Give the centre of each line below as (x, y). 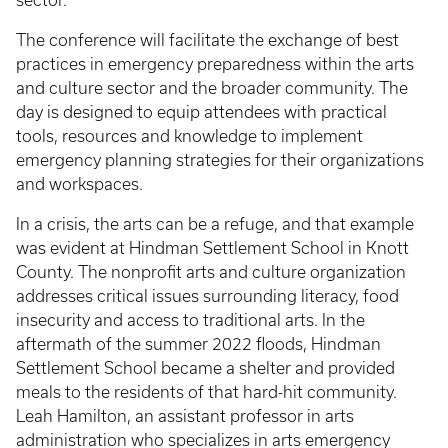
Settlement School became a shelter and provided (205, 367)
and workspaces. (79, 183)
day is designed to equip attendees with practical (201, 111)
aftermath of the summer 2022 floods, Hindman (198, 343)
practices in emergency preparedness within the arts (215, 63)
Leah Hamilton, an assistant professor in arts (185, 415)
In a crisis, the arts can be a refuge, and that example (215, 223)
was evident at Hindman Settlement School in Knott (212, 247)
